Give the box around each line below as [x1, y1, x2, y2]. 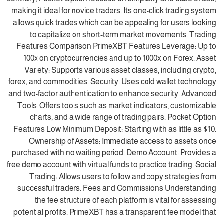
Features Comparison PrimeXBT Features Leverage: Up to [16, 42, 216, 50]
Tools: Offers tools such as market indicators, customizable [17, 101, 216, 110]
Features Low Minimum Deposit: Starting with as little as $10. [13, 125, 216, 133]
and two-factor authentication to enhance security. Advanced [8, 89, 216, 98]
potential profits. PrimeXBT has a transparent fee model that [13, 208, 216, 216]
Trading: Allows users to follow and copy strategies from [29, 172, 216, 181]
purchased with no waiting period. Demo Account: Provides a [12, 148, 216, 157]
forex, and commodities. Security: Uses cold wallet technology [8, 77, 216, 86]
